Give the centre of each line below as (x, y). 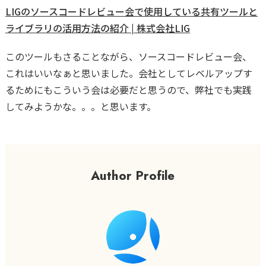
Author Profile (133, 175)
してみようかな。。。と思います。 (80, 106)
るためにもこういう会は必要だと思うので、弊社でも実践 (128, 89)
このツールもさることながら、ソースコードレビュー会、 (128, 56)
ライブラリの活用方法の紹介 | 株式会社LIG (97, 28)
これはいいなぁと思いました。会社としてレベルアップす (129, 73)
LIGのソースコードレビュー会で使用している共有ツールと (131, 11)
